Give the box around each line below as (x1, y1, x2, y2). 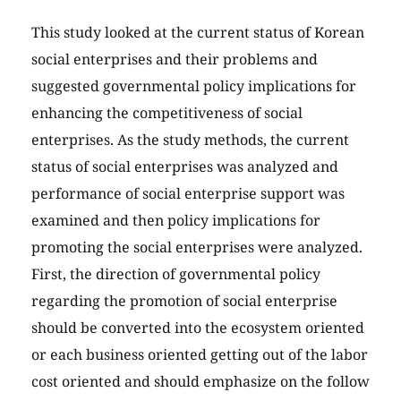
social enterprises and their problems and (31, 49, 318, 70)
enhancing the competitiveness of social (31, 103, 303, 124)
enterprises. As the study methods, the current (31, 130, 349, 150)
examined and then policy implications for (31, 210, 320, 231)
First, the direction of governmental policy (31, 264, 320, 285)
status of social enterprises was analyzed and (31, 157, 338, 177)
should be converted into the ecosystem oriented (31, 318, 364, 338)
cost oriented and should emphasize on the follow (31, 371, 370, 392)
